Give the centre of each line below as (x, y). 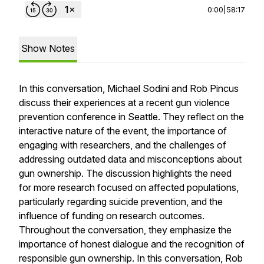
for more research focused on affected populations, (129, 187)
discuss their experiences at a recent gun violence (124, 103)
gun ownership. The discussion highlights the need (125, 173)
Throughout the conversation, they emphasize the (125, 230)
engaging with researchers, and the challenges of (123, 145)
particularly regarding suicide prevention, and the (121, 202)
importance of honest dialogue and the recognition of (132, 244)
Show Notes (48, 48)
